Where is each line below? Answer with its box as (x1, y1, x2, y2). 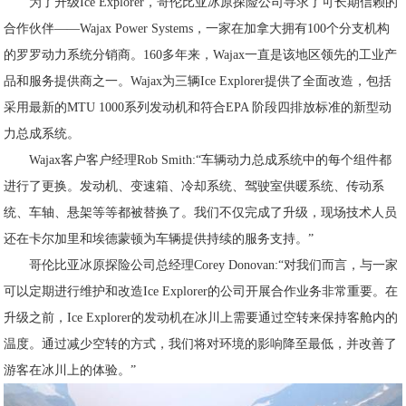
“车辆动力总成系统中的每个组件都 (196, 153, 392, 167)
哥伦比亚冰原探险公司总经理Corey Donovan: (29, 258, 279, 272)
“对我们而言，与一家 (278, 258, 399, 272)
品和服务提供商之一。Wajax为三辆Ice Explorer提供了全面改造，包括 (4, 74, 392, 88)
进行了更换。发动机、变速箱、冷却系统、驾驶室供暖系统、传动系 (4, 179, 385, 193)
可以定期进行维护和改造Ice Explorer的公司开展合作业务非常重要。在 (4, 285, 399, 298)
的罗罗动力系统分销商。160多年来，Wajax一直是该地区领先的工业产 (4, 48, 398, 62)
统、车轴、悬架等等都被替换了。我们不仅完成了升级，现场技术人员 (4, 206, 398, 219)
